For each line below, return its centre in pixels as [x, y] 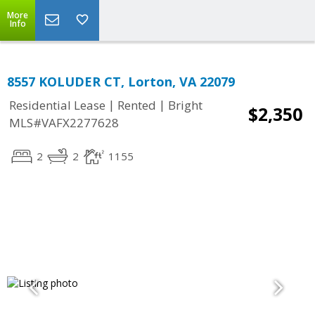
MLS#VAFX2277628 [64, 123]
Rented [137, 105]
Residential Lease [57, 105]
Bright [185, 105]
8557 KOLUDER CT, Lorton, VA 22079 [121, 82]
